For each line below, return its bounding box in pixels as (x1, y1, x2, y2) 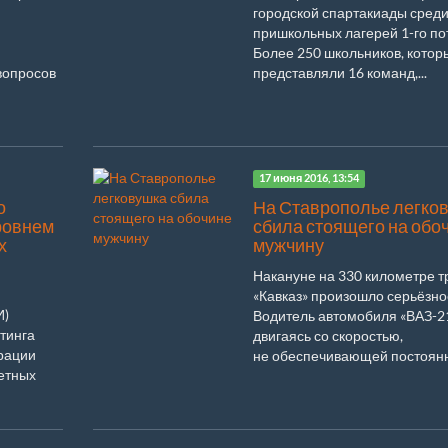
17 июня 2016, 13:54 (259, 172, 360, 185)
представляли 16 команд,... (252, 63, 427, 81)
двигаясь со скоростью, (252, 326, 403, 344)
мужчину (252, 234, 324, 256)
